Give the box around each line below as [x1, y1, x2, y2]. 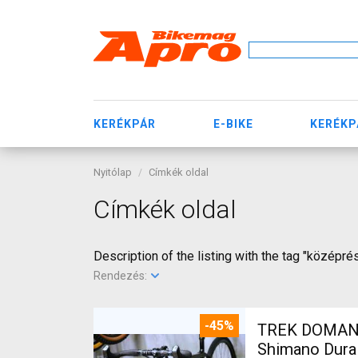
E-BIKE [213, 117, 253, 130]
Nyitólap [93, 166, 132, 178]
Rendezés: [93, 269, 149, 282]
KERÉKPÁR [93, 117, 156, 130]
